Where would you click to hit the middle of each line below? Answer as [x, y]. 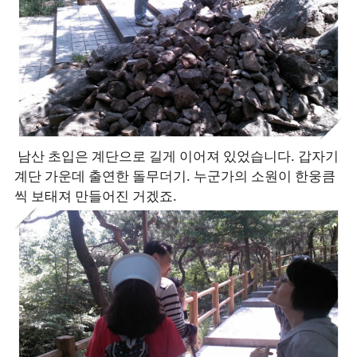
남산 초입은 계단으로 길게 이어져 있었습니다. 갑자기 [177, 156]
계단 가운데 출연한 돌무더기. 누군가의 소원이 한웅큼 [175, 176]
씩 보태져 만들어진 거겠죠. [96, 196]
